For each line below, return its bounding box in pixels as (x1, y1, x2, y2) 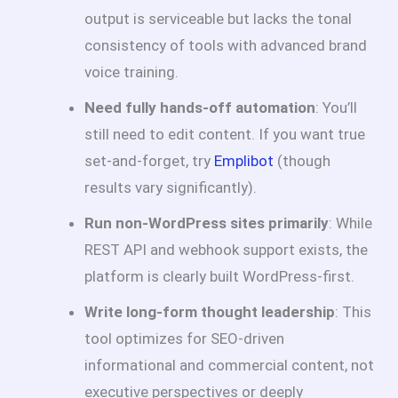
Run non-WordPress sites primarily (84, 214, 329, 233)
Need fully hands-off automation (84, 99, 315, 117)
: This (335, 303, 371, 322)
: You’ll (315, 99, 357, 117)
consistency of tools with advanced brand (84, 36, 367, 55)
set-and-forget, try (84, 152, 214, 171)
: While (329, 214, 372, 233)
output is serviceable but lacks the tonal (84, 10, 352, 28)
